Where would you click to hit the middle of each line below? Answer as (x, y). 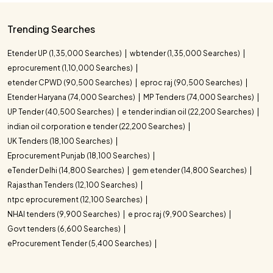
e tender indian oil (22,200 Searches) (189, 112)
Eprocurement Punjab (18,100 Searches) (79, 155)
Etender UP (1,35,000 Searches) (65, 53)
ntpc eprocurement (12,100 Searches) (76, 199)
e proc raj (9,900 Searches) (178, 214)
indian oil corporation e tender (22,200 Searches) (97, 126)
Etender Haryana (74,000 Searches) (72, 97)
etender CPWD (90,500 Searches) (70, 82)
